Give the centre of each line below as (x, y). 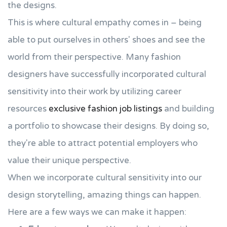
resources (28, 109)
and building (188, 109)
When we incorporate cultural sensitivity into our (105, 178)
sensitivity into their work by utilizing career (94, 91)
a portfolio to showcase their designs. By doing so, (108, 126)
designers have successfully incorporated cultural (107, 74)
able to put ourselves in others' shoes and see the (106, 40)
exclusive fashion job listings (105, 109)
